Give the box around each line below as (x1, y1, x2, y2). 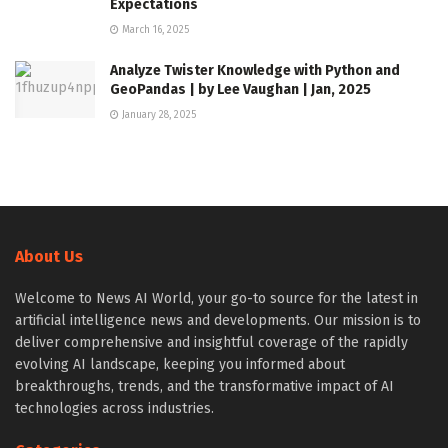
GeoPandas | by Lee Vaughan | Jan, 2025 (110, 81, 371, 99)
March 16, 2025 (119, 24, 189, 37)
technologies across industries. (15, 400, 214, 418)
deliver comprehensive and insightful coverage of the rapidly (15, 334, 408, 352)
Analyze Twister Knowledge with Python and (110, 62, 400, 80)
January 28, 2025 (119, 109, 196, 122)
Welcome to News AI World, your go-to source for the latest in (15, 290, 418, 308)
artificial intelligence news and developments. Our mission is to (15, 312, 421, 330)
